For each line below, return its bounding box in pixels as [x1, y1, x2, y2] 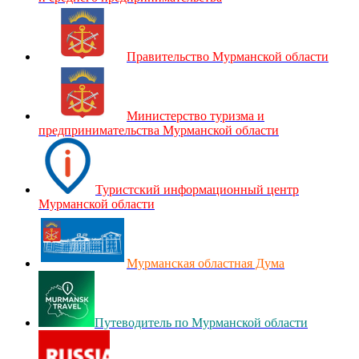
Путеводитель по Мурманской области [95, 315, 308, 329]
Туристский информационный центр [95, 182, 299, 196]
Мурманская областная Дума [127, 256, 284, 270]
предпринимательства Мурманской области [38, 123, 279, 137]
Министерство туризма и [127, 108, 264, 123]
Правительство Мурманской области [127, 49, 329, 63]
